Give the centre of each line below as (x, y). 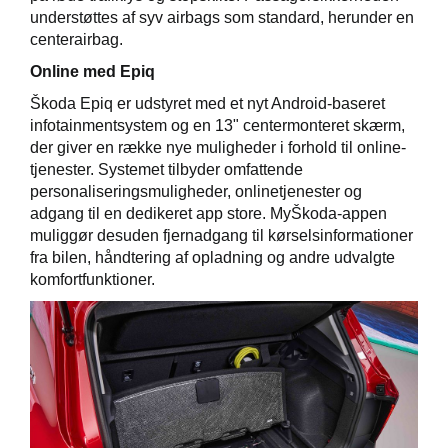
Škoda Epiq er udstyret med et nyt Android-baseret (207, 104)
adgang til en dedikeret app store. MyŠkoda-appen (208, 214)
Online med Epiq (92, 72)
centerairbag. (76, 40)
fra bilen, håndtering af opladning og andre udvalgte (212, 258)
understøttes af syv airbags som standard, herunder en (222, 18)
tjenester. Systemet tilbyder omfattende (166, 170)
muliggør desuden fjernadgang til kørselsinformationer (221, 236)
